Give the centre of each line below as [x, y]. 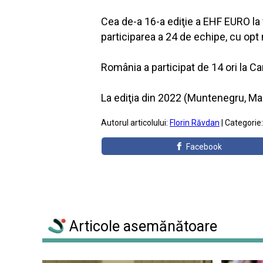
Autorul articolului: [135, 123]
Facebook [204, 147]
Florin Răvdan [195, 123]
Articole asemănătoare [141, 227]
